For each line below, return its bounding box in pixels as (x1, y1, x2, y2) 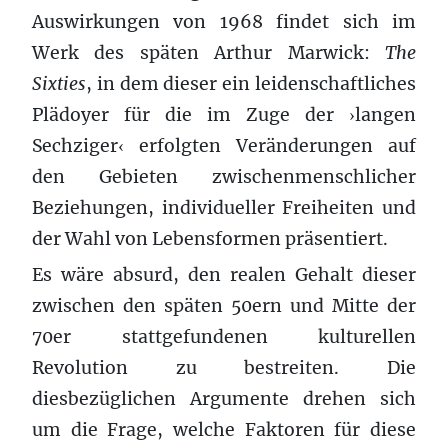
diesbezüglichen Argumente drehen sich (32, 387, 416, 410)
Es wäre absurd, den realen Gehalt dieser (32, 263, 416, 286)
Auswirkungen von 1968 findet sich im (32, 10, 416, 33)
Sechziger (32, 134, 118, 157)
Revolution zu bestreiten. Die (32, 356, 416, 379)
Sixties (32, 72, 86, 95)
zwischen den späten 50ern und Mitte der (32, 294, 416, 317)
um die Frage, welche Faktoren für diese (32, 418, 416, 441)
